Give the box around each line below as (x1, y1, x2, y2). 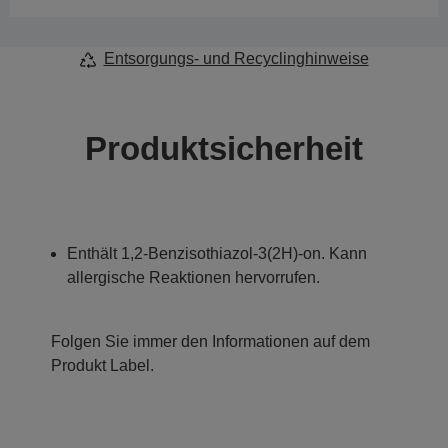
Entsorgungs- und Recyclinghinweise (103, 50, 369, 68)
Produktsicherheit (85, 130, 363, 168)
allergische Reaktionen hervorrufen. (67, 269, 320, 287)
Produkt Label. (51, 357, 154, 375)
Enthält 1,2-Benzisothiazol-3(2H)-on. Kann (67, 245, 367, 263)
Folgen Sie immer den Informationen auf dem (51, 333, 370, 351)
